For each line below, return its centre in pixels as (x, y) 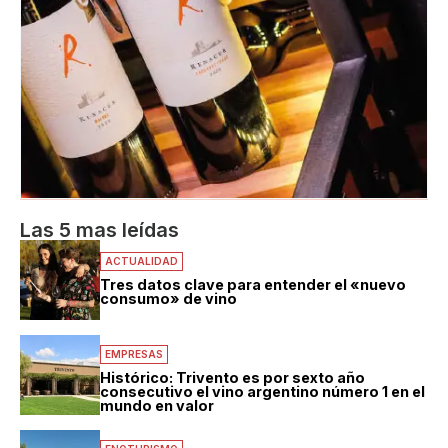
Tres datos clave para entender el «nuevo (253, 284)
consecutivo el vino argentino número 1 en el (262, 391)
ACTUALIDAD (141, 260)
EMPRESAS (134, 353)
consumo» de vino (168, 298)
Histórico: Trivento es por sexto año (232, 377)
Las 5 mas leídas (99, 229)
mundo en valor (157, 405)
